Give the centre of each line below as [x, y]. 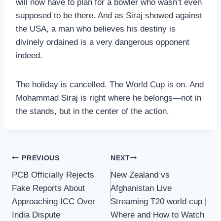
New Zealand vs [140, 175]
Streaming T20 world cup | [159, 202]
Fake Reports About [48, 188]
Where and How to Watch [157, 215]
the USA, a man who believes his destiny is [96, 29]
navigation [46, 181]
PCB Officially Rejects [53, 175]
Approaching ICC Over [54, 202]
